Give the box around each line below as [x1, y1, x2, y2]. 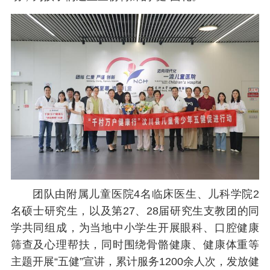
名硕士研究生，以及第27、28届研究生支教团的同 [10, 204, 260, 217]
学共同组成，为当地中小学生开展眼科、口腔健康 [10, 221, 260, 234]
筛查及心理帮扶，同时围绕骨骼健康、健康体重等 [10, 238, 260, 251]
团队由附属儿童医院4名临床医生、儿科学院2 [32, 187, 260, 200]
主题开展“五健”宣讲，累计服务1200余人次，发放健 [10, 255, 260, 268]
